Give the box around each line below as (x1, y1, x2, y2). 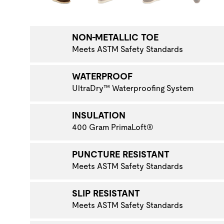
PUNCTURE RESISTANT (72, 148, 169, 159)
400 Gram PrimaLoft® (72, 122, 153, 132)
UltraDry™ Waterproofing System (72, 83, 193, 93)
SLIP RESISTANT (72, 187, 140, 198)
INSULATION (72, 109, 125, 120)
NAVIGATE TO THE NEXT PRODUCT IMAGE (16, 7, 197, 18)
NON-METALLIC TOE (72, 31, 158, 42)
